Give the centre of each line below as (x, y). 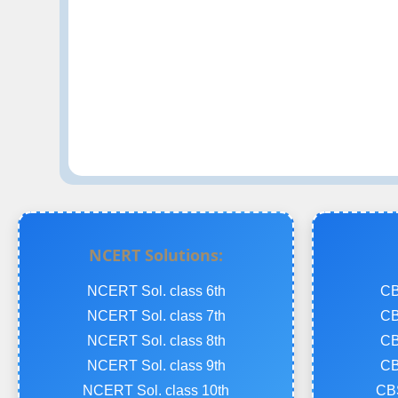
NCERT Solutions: (156, 255)
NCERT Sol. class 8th (156, 341)
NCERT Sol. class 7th (156, 316)
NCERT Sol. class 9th (156, 366)
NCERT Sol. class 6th (156, 291)
